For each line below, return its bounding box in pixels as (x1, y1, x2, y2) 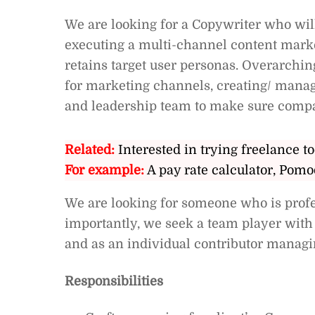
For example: (65, 163, 144, 178)
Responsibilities (65, 274, 163, 288)
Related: (65, 143, 115, 157)
